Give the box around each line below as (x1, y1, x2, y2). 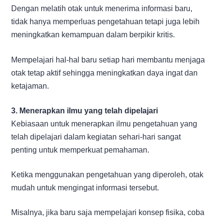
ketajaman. (11, 81, 49, 90)
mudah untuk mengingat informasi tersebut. (11, 183, 159, 192)
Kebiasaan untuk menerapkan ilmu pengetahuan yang (11, 119, 197, 128)
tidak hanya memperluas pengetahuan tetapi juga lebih (11, 17, 200, 26)
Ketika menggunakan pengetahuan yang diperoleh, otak (11, 170, 203, 179)
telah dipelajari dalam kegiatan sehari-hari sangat (11, 132, 181, 141)
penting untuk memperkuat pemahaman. (11, 145, 149, 154)
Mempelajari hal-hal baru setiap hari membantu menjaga (11, 55, 205, 64)
